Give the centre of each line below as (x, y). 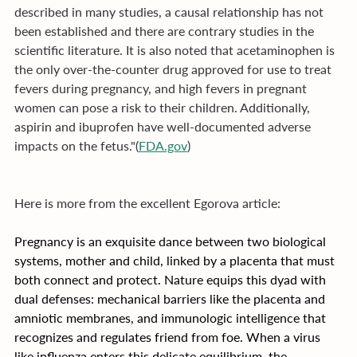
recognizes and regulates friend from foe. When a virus (169, 336)
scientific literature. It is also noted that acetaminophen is (176, 49)
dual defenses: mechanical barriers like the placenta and (171, 298)
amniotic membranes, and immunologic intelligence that (172, 317)
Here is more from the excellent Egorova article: (147, 202)
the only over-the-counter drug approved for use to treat (175, 69)
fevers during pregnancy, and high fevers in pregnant (162, 88)
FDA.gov (163, 145)
